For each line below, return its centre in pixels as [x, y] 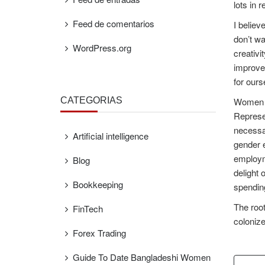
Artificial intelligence [111, 136]
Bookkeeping [98, 184]
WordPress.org [102, 48]
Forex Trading [99, 233]
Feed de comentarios [114, 23]
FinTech [88, 209]
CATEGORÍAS [91, 100]
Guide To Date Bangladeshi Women [142, 257]
